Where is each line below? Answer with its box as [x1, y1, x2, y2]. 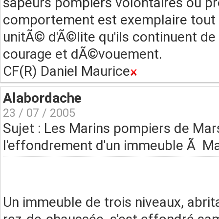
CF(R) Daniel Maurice [3, 63, 130, 79]
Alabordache [3, 90, 82, 106]
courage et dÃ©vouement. [3, 46, 162, 62]
